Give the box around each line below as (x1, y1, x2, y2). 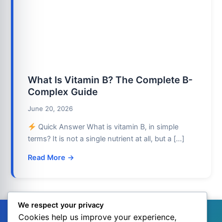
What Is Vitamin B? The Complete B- (28, 74, 193, 86)
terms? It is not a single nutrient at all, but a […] (28, 134, 185, 144)
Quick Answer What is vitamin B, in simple (36, 122, 178, 132)
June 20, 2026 (28, 104, 73, 112)
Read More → (28, 153, 75, 163)
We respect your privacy (18, 201, 104, 210)
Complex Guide (28, 86, 98, 98)
